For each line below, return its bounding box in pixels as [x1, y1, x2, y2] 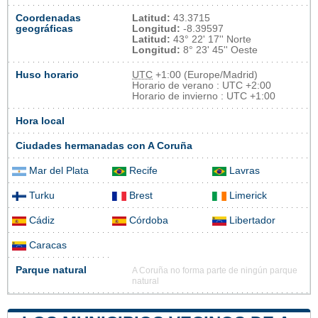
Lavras [226, 165, 260, 177]
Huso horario [16, 70, 79, 81]
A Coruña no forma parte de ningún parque [132, 266, 297, 275]
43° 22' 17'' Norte [170, 34, 251, 45]
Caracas [26, 240, 67, 251]
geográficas [16, 23, 73, 35]
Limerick [226, 190, 267, 202]
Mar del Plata [26, 165, 89, 177]
